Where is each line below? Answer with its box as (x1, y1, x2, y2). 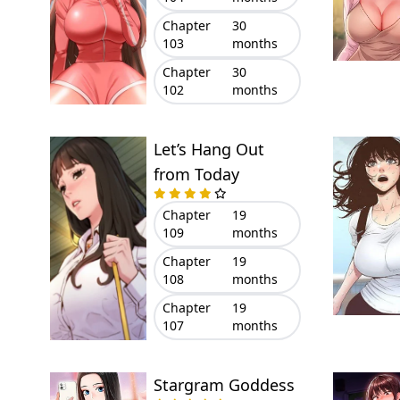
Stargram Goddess (153, 374, 295, 396)
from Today (153, 163, 239, 185)
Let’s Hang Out (153, 138, 264, 160)
